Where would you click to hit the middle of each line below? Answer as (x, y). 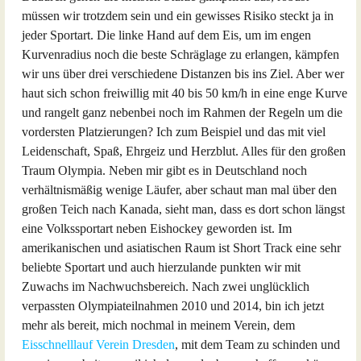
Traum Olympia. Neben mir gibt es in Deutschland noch (164, 170)
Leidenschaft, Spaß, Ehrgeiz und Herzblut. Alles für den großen (184, 151)
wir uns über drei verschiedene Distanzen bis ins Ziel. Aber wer (183, 74)
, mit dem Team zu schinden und (257, 344)
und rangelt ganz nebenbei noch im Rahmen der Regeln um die (182, 112)
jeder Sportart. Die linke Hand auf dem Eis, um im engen (166, 35)
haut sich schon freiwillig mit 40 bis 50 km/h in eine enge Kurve (185, 93)
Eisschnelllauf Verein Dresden (98, 344)
